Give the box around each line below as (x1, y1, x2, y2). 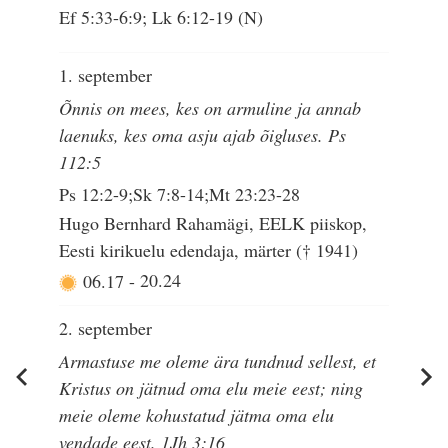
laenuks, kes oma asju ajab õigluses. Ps (59, 122, 347, 147)
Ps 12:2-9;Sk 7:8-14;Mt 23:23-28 (59, 181, 301, 206)
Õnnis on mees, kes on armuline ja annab (59, 95, 362, 120)
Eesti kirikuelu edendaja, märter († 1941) (59, 237, 359, 262)
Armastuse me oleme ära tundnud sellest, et (59, 348, 377, 373)
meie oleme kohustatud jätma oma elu (59, 402, 335, 427)
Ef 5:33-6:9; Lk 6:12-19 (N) (59, 5, 264, 30)
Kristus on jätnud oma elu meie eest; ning (59, 375, 364, 400)
